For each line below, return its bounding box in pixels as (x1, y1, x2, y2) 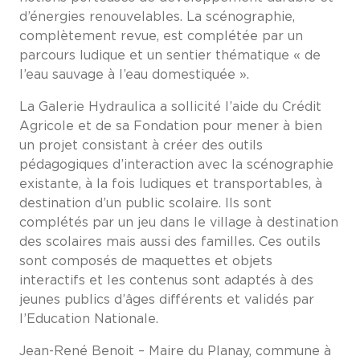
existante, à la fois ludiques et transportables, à (19, 177, 322, 190)
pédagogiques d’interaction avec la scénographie (19, 157, 333, 171)
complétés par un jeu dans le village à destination (19, 215, 338, 229)
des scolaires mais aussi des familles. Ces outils (19, 235, 321, 248)
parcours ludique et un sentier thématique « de (19, 48, 321, 62)
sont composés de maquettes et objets (19, 254, 272, 268)
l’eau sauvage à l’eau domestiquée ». (19, 67, 249, 81)
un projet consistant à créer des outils (19, 138, 263, 152)
